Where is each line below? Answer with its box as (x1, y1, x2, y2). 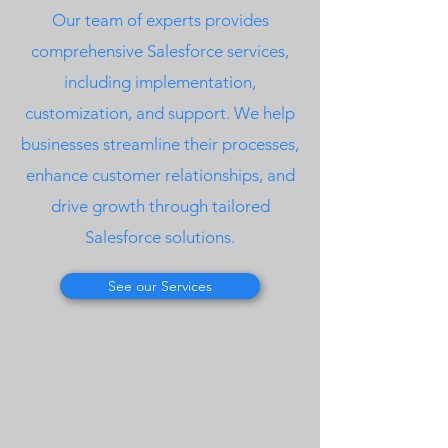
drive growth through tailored (50, 196, 270, 216)
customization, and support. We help (25, 103, 295, 123)
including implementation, (64, 72, 256, 92)
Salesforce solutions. (85, 227, 235, 247)
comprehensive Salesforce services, (31, 41, 289, 61)
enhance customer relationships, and (25, 165, 295, 185)
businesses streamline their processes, (21, 134, 299, 154)
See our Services (108, 277, 212, 295)
